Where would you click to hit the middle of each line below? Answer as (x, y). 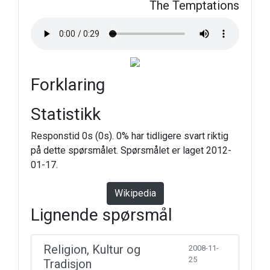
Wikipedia (135, 193)
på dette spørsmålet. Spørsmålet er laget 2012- (131, 150)
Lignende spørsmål (102, 215)
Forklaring (68, 85)
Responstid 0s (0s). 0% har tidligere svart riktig (130, 136)
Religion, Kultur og (92, 250)
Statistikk (66, 114)
